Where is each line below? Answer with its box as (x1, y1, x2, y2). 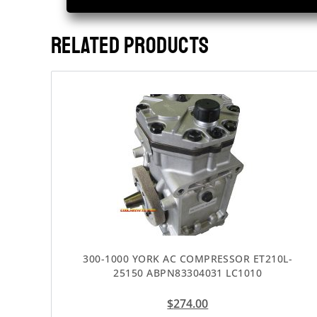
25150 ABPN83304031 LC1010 (113, 266, 263, 280)
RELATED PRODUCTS (51, 32, 209, 61)
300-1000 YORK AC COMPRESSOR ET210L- (83, 252, 293, 266)
